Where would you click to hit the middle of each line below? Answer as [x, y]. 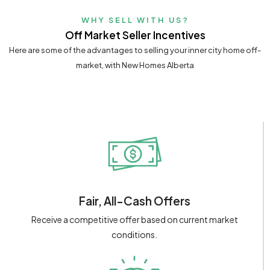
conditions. [134, 235]
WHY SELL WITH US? [135, 20]
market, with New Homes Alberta [135, 65]
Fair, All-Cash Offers [134, 201]
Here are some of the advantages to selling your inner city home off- [135, 50]
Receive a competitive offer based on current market [134, 220]
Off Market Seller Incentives [135, 35]
